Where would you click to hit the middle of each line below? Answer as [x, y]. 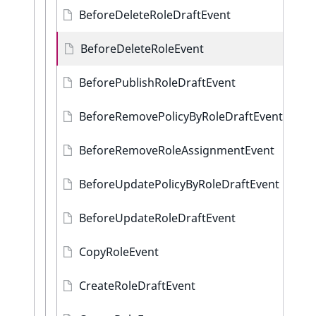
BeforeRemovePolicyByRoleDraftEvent [181, 116]
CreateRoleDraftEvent [137, 286]
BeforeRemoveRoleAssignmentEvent [177, 150]
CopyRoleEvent [119, 252]
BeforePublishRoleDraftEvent [157, 83]
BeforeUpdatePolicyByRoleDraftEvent [179, 184]
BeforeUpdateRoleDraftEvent [157, 218]
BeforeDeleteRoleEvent [142, 49]
